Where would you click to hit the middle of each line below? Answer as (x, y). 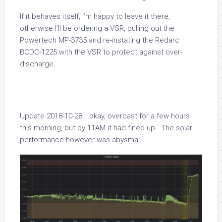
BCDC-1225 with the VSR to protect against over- (101, 52)
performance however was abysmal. (81, 139)
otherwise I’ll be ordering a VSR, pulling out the (97, 28)
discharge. (38, 64)
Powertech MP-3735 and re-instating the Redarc (100, 40)
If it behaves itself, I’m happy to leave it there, (95, 16)
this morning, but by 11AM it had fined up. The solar (106, 128)
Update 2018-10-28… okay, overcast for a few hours (105, 116)
